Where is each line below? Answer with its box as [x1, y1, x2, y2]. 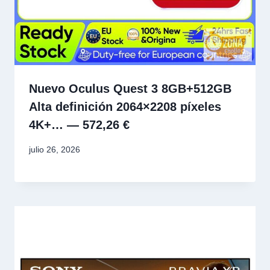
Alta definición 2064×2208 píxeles [29, 100, 221, 114]
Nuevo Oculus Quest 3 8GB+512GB [29, 82, 231, 96]
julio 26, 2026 [29, 144, 80, 154]
